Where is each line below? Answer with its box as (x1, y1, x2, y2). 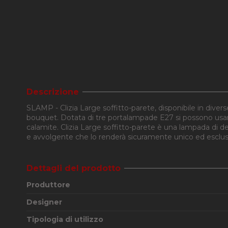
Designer (26, 197, 62, 207)
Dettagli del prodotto (26, 163, 121, 174)
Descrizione (26, 87, 79, 97)
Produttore (26, 180, 70, 190)
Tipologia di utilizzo (26, 215, 103, 224)
